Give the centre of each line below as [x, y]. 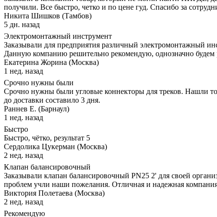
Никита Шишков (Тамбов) [48, 15]
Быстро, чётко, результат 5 [47, 138]
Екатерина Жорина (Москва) [51, 62]
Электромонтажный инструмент [58, 36]
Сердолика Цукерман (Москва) [55, 146]
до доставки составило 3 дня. [52, 100]
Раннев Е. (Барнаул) [37, 108]
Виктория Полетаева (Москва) [54, 193]
